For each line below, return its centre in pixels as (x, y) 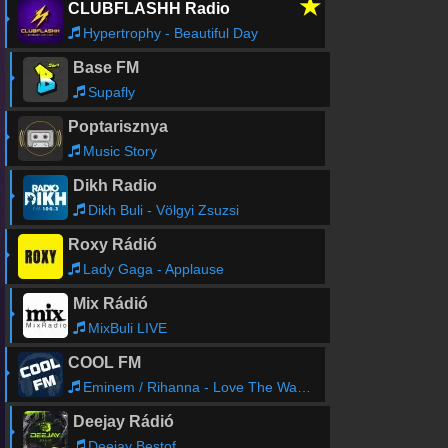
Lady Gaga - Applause (153, 269)
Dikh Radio (114, 185)
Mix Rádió (110, 303)
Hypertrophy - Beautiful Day (170, 33)
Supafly (111, 92)
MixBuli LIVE (127, 328)
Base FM (105, 67)
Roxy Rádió (112, 244)
